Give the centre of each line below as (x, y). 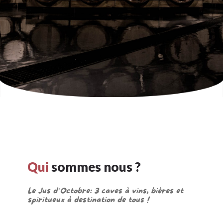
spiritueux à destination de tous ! (88, 200)
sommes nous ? (95, 167)
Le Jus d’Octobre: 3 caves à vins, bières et (105, 191)
